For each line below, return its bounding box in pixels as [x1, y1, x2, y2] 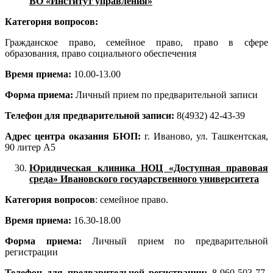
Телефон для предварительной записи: [5, 110, 177, 121]
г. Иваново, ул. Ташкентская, [141, 131, 268, 142]
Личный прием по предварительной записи [76, 90, 258, 101]
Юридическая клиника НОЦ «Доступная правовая [29, 163, 268, 174]
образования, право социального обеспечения [5, 48, 196, 59]
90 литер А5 [5, 142, 55, 153]
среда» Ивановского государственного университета [29, 174, 259, 185]
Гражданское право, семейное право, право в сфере [5, 37, 268, 48]
